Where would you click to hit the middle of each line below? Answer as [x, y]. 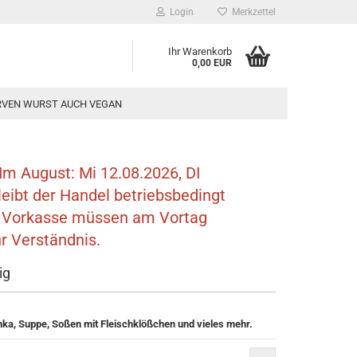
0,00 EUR [212, 63]
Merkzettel [251, 12]
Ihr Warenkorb [200, 51]
